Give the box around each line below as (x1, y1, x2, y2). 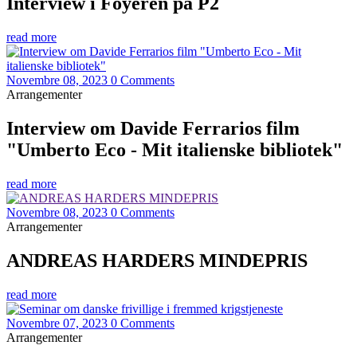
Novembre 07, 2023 (6, 316, 108, 330)
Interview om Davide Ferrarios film (6, 117, 300, 139)
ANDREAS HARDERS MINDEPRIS (6, 249, 308, 271)
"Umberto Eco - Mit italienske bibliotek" (6, 139, 343, 160)
